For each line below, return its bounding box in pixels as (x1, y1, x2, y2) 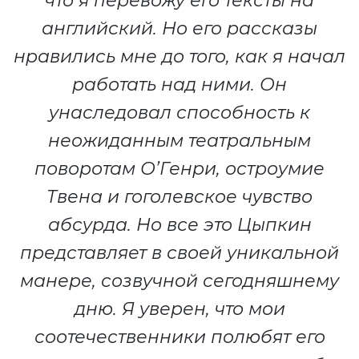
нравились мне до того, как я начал (14, 46, 345, 68)
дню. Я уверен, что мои (74, 298, 285, 321)
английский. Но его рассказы (42, 18, 317, 40)
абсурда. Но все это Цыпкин (47, 214, 312, 236)
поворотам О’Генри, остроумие (34, 158, 325, 180)
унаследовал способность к (49, 102, 310, 124)
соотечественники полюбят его (34, 326, 325, 349)
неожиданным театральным (48, 130, 311, 152)
